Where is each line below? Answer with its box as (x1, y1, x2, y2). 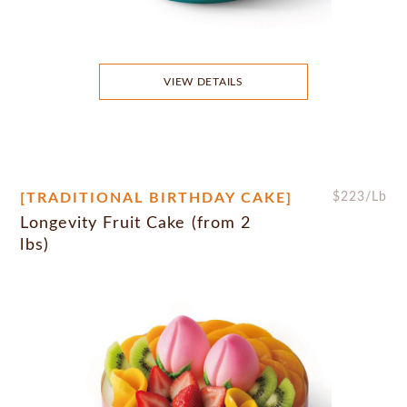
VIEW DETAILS (164, 75, 243, 87)
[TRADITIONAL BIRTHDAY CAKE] (20, 190, 293, 205)
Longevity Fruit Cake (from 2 (20, 214, 252, 232)
